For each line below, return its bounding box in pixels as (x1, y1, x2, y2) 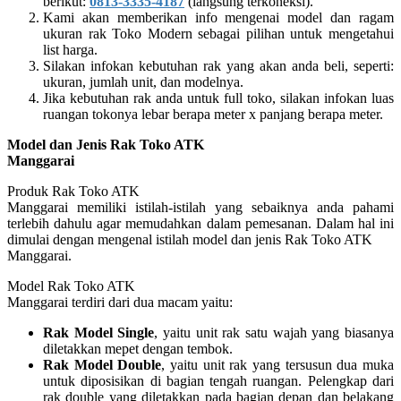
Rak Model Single (43, 324, 155, 340)
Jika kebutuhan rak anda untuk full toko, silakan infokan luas (43, 90, 394, 106)
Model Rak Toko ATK (7, 277, 135, 294)
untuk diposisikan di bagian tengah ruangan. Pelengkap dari (43, 372, 394, 388)
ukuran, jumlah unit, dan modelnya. (43, 73, 243, 90)
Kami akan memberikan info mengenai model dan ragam (43, 9, 394, 25)
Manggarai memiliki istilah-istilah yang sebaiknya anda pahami (7, 199, 394, 215)
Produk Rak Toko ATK (7, 183, 140, 199)
